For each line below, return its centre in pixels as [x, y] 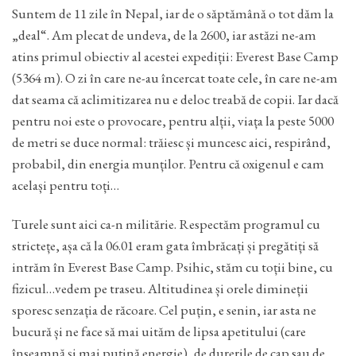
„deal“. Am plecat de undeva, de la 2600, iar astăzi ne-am [164, 35]
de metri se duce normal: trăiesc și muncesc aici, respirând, [171, 142]
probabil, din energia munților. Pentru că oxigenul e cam [168, 164]
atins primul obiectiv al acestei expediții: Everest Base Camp [175, 56]
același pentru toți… [66, 185]
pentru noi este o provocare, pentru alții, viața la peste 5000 [173, 121]
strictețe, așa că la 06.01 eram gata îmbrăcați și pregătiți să [165, 245]
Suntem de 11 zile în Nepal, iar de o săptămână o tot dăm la [173, 14]
